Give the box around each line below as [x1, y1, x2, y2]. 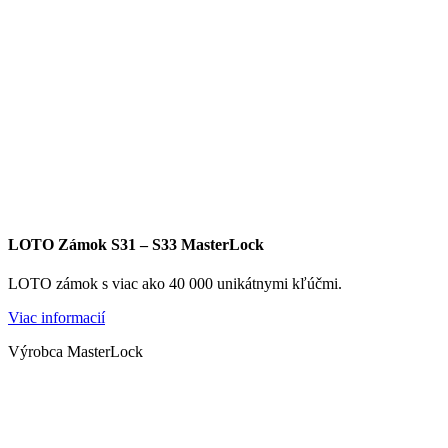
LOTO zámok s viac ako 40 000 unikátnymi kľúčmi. [8, 275, 342, 293]
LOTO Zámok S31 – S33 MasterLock [8, 235, 264, 253]
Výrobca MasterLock [8, 343, 143, 361]
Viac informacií [8, 309, 105, 327]
